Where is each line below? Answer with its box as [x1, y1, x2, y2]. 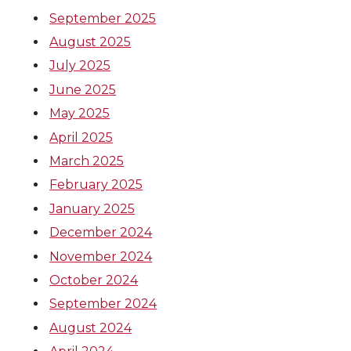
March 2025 [49, 153, 125, 168]
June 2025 [49, 81, 117, 97]
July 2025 [49, 58, 111, 74]
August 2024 [49, 320, 132, 335]
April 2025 [49, 129, 114, 145]
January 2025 [49, 201, 136, 216]
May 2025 [49, 106, 110, 121]
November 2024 [49, 248, 153, 264]
